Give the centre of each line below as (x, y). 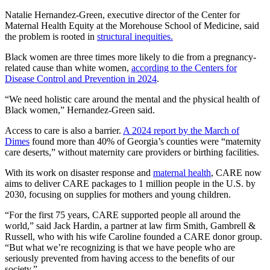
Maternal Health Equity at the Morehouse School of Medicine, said (132, 25)
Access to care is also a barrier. (64, 130)
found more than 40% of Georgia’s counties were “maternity (145, 141)
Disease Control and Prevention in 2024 (81, 78)
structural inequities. (135, 36)
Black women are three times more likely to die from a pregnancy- (130, 57)
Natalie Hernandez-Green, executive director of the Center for (122, 14)
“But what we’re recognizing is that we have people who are (120, 247)
